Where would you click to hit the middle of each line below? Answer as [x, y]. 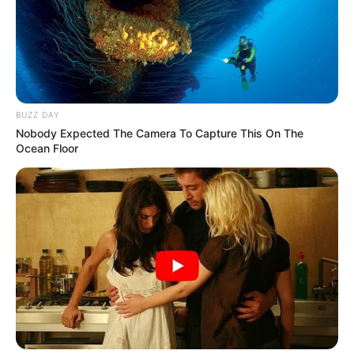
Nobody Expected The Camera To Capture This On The [160, 134]
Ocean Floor [47, 149]
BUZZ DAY [38, 115]
